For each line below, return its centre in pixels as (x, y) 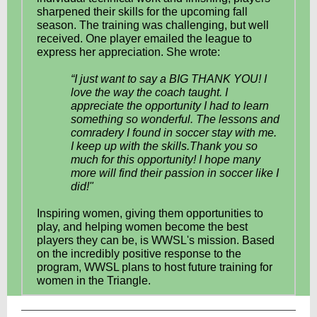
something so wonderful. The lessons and (175, 119)
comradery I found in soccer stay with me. (174, 133)
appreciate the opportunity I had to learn (170, 106)
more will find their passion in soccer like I (175, 173)
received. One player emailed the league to (144, 39)
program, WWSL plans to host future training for (155, 267)
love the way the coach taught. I (149, 92)
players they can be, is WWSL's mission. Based (156, 240)
